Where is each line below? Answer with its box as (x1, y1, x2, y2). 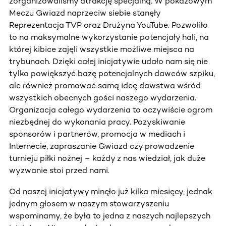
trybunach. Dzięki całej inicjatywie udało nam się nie (9, 56, 208, 66)
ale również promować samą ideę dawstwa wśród (9, 80, 201, 90)
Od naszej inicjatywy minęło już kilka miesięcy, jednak (9, 186, 212, 196)
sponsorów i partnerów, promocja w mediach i (9, 129, 185, 139)
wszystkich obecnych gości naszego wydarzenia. (9, 92, 196, 102)
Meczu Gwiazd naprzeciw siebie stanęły (9, 8, 160, 18)
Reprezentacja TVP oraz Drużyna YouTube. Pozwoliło (9, 20, 208, 30)
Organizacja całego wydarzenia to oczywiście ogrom (9, 104, 212, 115)
